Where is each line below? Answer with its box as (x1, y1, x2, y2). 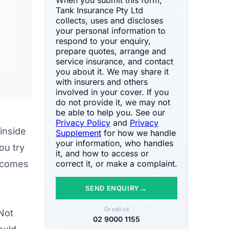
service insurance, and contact (56, 56, 173, 66)
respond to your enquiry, (56, 35, 151, 46)
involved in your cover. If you (56, 86, 169, 97)
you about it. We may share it (56, 66, 169, 77)
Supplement (56, 127, 101, 138)
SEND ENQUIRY (85, 184, 140, 192)
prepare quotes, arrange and (56, 45, 166, 56)
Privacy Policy (56, 117, 110, 128)
